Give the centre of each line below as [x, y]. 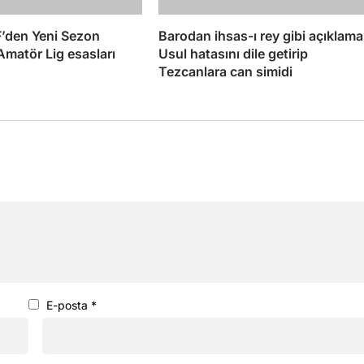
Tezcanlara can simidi [225, 71]
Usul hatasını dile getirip [233, 53]
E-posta [68, 305]
